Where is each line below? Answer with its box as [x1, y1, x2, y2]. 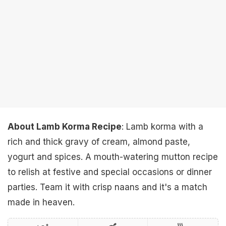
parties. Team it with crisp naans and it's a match [8, 182, 207, 192]
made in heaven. [8, 197, 75, 207]
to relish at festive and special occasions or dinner [8, 167, 212, 177]
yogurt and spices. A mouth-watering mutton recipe [8, 152, 218, 162]
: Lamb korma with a [122, 122, 203, 132]
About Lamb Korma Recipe [8, 122, 122, 132]
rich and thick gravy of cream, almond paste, [8, 137, 190, 147]
